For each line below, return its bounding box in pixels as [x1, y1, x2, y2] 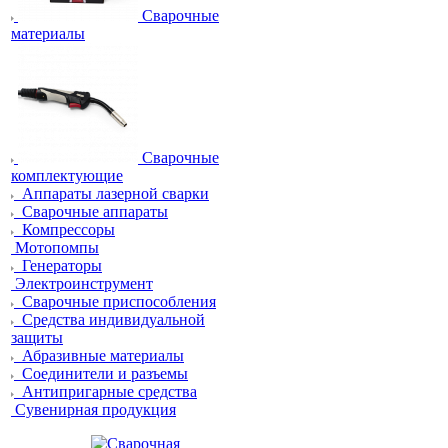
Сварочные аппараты [22, 203, 168, 220]
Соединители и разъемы [22, 365, 188, 382]
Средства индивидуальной [22, 311, 205, 328]
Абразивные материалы [22, 347, 184, 364]
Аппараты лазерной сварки [22, 185, 209, 202]
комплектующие [11, 167, 123, 184]
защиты [11, 329, 63, 346]
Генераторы [22, 257, 102, 274]
